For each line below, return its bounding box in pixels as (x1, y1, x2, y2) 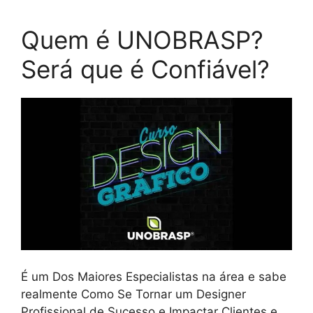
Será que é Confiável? (21, 54, 270, 85)
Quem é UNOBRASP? (21, 25, 263, 55)
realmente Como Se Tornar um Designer (21, 286, 246, 301)
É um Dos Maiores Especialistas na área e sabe (21, 269, 286, 284)
